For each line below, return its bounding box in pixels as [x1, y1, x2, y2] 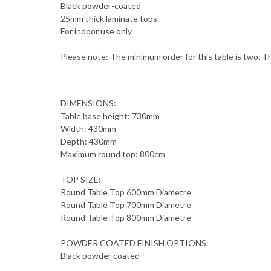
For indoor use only [60, 25, 132, 36]
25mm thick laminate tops [60, 13, 157, 24]
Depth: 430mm [60, 135, 117, 146]
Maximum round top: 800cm [60, 148, 165, 159]
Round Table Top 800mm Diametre [60, 212, 191, 223]
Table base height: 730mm [60, 110, 160, 121]
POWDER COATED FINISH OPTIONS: [60, 237, 209, 248]
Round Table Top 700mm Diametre [60, 199, 191, 210]
